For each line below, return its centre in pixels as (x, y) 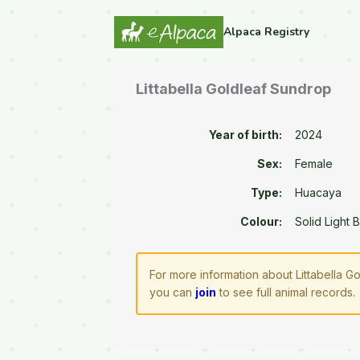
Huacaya (319, 193)
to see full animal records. (286, 292)
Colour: (262, 222)
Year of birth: (246, 135)
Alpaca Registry (266, 32)
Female (314, 164)
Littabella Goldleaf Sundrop (234, 89)
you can (173, 292)
